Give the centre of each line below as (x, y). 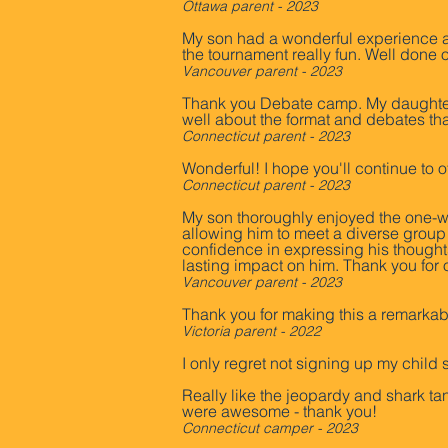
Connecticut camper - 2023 (270, 428)
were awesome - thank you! (279, 411)
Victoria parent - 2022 (251, 331)
